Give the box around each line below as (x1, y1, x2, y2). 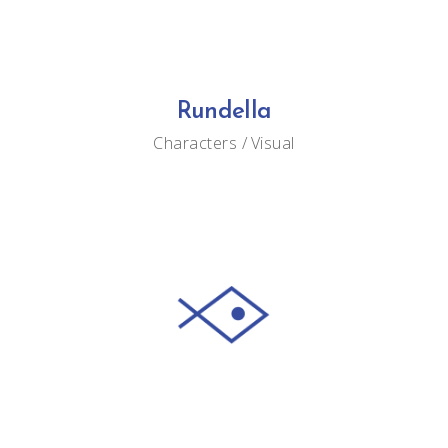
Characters (153, 132, 238, 155)
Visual (250, 132, 295, 155)
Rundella (176, 100, 272, 125)
